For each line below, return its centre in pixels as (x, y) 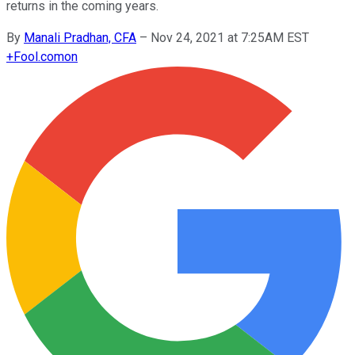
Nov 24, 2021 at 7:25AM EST (230, 37)
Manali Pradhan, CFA (80, 37)
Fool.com (39, 56)
